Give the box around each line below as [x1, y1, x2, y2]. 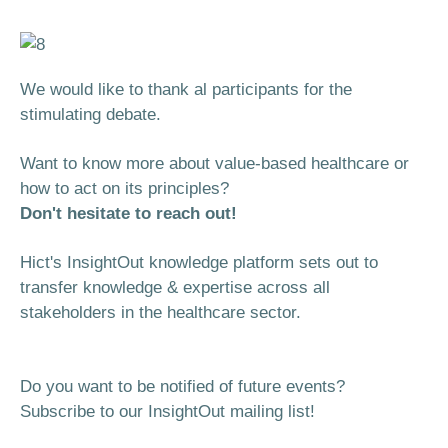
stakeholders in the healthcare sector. [20, 303, 301, 322]
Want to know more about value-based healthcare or [20, 154, 409, 173]
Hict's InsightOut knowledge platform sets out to [20, 253, 378, 272]
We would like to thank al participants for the [20, 80, 352, 99]
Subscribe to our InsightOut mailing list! [20, 402, 315, 421]
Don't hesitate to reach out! [20, 204, 237, 223]
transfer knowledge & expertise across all [20, 278, 330, 297]
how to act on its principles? [20, 179, 229, 198]
